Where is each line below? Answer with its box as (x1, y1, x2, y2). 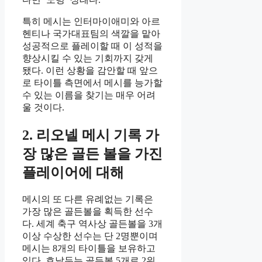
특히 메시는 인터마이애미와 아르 (22, 16, 160, 27)
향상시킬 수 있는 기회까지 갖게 (22, 53, 153, 64)
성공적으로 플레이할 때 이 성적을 (22, 41, 163, 51)
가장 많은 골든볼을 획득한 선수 (22, 206, 153, 216)
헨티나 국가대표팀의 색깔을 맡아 (22, 29, 160, 39)
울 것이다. (22, 102, 64, 113)
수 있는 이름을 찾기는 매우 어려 (22, 90, 156, 101)
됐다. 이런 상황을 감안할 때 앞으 (22, 65, 158, 76)
